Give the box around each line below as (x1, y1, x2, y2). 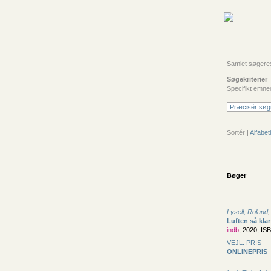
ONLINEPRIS (227, 247, 267, 255)
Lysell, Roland (227, 208, 268, 215)
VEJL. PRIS (227, 238, 261, 246)
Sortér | (227, 129, 250, 136)
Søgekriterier (227, 76, 267, 83)
